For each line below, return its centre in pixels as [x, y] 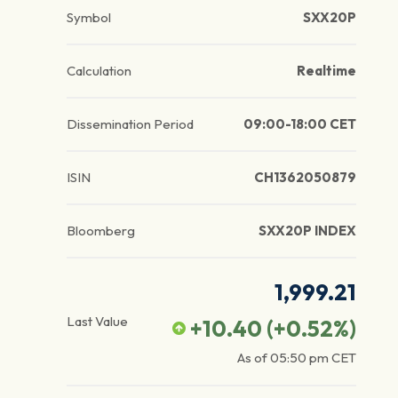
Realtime [326, 71]
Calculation [99, 71]
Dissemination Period [130, 124]
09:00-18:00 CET [299, 124]
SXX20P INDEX [307, 231]
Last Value [97, 322]
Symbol [89, 18]
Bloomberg [101, 231]
